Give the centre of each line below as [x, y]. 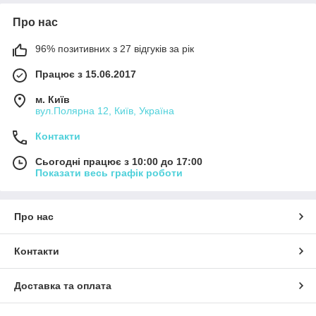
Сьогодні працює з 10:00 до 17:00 [119, 162]
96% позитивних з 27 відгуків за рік [115, 49]
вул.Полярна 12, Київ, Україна [105, 111]
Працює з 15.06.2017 [86, 74]
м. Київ [53, 100]
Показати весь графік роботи [109, 173]
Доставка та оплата [63, 286]
